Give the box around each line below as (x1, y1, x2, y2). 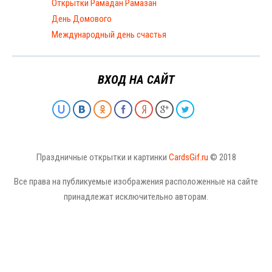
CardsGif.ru (168, 152, 208, 163)
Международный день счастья (52, 29, 166, 41)
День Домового (52, 13, 112, 25)
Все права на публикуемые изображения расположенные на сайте (14, 176, 258, 188)
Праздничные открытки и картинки (36, 152, 169, 163)
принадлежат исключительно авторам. (64, 191, 208, 203)
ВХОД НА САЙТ (97, 72, 175, 87)
